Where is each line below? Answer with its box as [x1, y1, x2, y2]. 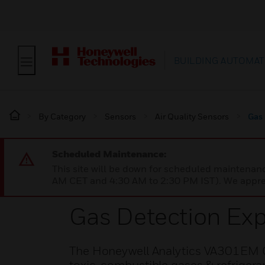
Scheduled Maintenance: [52, 148, 166, 160]
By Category [38, 111, 86, 121]
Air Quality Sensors [155, 111, 229, 121]
